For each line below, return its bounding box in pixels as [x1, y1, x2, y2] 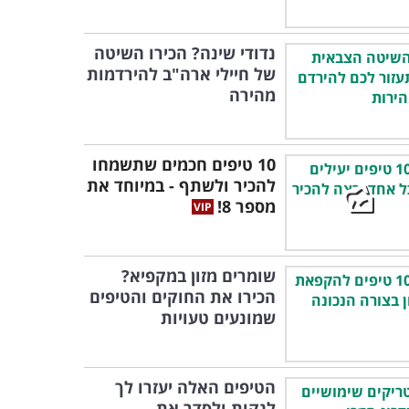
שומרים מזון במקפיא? [121, 265, 276, 287]
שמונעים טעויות [161, 307, 276, 329]
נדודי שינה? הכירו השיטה [94, 42, 276, 64]
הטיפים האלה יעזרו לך [115, 376, 276, 398]
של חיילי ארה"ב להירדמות [87, 63, 276, 85]
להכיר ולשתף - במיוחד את [87, 174, 276, 196]
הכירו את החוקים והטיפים [89, 286, 276, 308]
